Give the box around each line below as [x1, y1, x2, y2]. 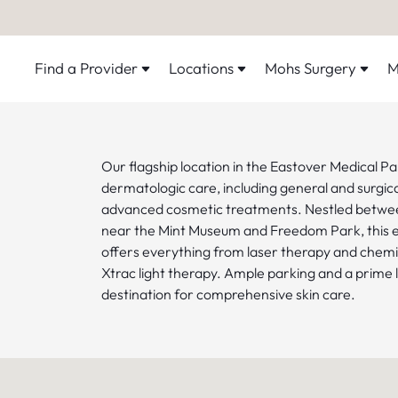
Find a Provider [35, 58, 138, 77]
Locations [169, 58, 234, 77]
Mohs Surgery [265, 58, 356, 77]
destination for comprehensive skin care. [101, 285, 355, 303]
